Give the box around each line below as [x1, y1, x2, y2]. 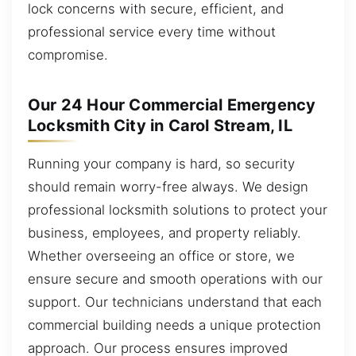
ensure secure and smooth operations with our [28, 270, 323, 287]
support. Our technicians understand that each [28, 293, 322, 310]
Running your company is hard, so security [28, 155, 295, 172]
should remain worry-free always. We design [28, 178, 308, 195]
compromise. [28, 46, 108, 63]
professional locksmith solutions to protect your [28, 201, 327, 218]
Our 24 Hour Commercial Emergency [28, 95, 316, 114]
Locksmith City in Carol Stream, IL [28, 115, 292, 135]
